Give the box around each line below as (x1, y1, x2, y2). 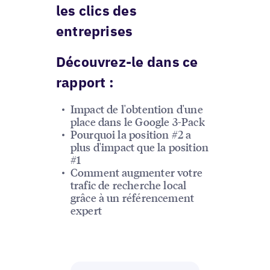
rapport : (55, 72, 114, 91)
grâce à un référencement (70, 190, 195, 204)
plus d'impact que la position (70, 139, 209, 154)
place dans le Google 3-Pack (70, 114, 205, 128)
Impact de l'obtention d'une (70, 101, 203, 116)
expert (70, 202, 102, 217)
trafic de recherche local (70, 177, 187, 192)
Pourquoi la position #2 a (70, 127, 192, 141)
